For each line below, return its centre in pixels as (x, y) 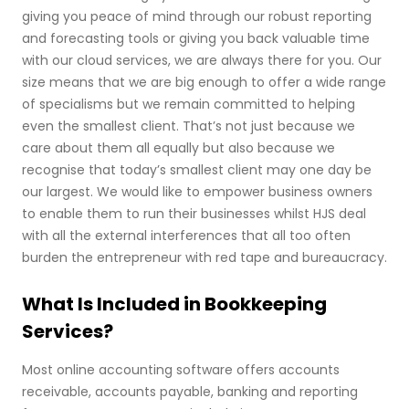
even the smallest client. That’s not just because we (189, 126)
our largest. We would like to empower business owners (197, 192)
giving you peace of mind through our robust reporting (197, 16)
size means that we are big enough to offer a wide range (204, 82)
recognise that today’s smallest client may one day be (197, 170)
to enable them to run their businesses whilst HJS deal (194, 214)
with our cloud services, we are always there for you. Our (202, 60)
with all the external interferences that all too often (186, 236)
